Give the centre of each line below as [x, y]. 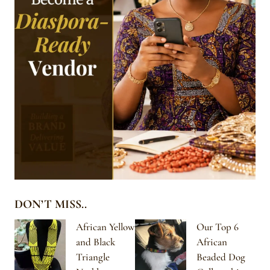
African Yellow [105, 227]
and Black [96, 242]
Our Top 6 [218, 227]
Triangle [93, 257]
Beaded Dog [221, 257]
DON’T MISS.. [51, 204]
